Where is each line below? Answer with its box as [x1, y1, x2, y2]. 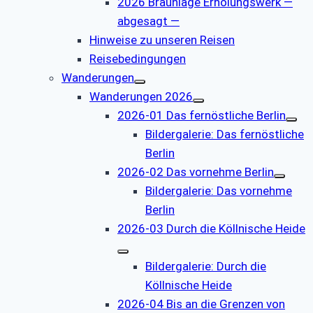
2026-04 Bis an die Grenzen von [117, 296, 285, 311]
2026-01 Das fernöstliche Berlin [117, 108, 286, 122]
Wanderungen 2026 [89, 89, 193, 103]
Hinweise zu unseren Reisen [89, 32, 235, 47]
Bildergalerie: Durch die [145, 259, 266, 273]
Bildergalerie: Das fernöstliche [145, 126, 304, 141]
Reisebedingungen [89, 51, 186, 66]
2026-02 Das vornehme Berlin [117, 164, 274, 179]
